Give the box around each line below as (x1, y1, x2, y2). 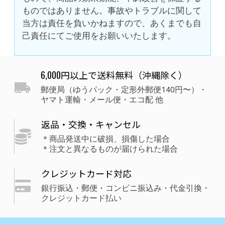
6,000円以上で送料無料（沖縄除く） (41, 68, 187, 82)
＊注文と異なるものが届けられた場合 (41, 145, 178, 154)
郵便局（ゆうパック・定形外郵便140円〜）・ (41, 85, 207, 95)
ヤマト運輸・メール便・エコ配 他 (41, 95, 163, 105)
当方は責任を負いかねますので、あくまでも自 (22, 18, 201, 28)
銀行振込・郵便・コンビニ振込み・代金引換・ (41, 184, 210, 193)
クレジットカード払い (41, 194, 122, 203)
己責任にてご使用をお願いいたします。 (22, 30, 176, 41)
